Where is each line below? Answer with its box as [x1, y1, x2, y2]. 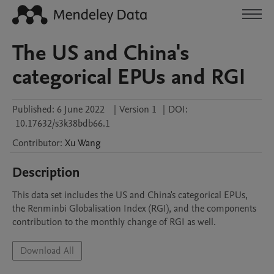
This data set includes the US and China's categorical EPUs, [12, 188, 248, 202]
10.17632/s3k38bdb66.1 [15, 117, 110, 130]
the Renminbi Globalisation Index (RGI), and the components [12, 202, 256, 215]
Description [12, 163, 80, 182]
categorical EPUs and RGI [12, 62, 245, 92]
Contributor [12, 136, 60, 150]
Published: [12, 103, 54, 116]
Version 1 [119, 103, 157, 116]
